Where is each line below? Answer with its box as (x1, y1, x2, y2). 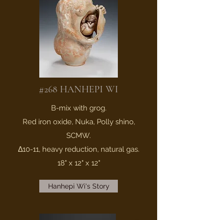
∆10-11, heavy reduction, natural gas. (18, 145, 139, 154)
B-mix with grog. (51, 104, 107, 112)
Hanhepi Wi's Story (48, 182, 110, 190)
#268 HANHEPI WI (39, 83, 118, 95)
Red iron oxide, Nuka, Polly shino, (22, 117, 135, 126)
